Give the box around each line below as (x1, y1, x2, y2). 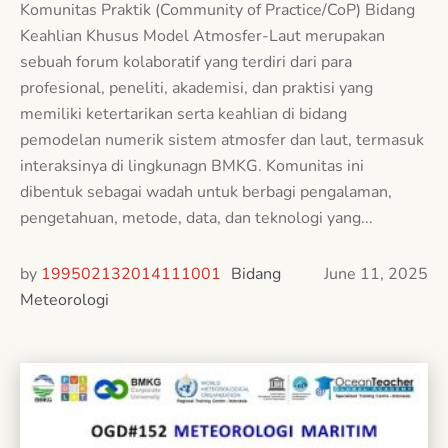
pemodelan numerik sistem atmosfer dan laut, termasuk (20, 128, 424, 151)
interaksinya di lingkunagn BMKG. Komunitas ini (20, 154, 364, 177)
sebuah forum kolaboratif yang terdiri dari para (20, 50, 352, 73)
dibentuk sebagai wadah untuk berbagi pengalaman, (20, 180, 392, 203)
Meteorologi (20, 288, 109, 311)
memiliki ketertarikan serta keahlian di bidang (20, 102, 347, 125)
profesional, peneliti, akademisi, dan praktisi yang (20, 76, 373, 99)
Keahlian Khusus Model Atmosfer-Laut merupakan (20, 24, 385, 47)
